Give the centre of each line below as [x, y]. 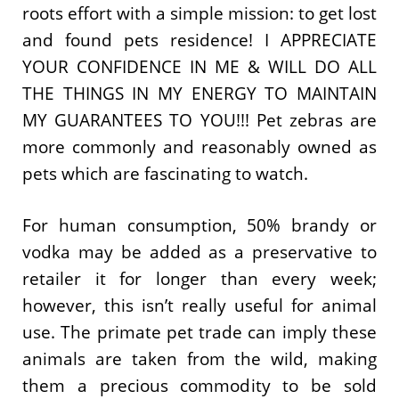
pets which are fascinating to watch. [165, 173]
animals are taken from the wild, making [199, 359]
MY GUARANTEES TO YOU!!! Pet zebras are [199, 120]
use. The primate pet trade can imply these [199, 332]
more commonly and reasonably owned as [199, 147]
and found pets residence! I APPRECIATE [199, 40]
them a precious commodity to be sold [199, 386]
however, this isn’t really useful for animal [199, 305]
